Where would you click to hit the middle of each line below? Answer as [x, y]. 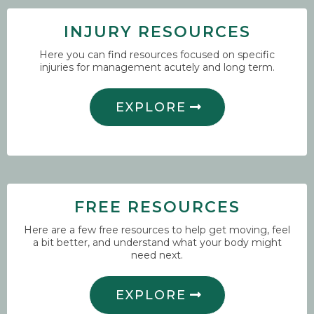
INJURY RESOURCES [157, 32]
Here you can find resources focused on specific [157, 55]
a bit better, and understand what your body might [157, 243]
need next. [157, 255]
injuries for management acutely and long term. [157, 68]
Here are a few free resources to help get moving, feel [157, 230]
